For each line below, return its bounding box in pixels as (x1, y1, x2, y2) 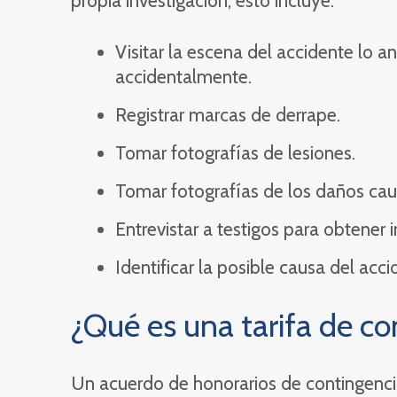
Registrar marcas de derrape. (114, 104, 340, 126)
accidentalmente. (114, 66, 252, 88)
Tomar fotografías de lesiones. (114, 142, 355, 164)
